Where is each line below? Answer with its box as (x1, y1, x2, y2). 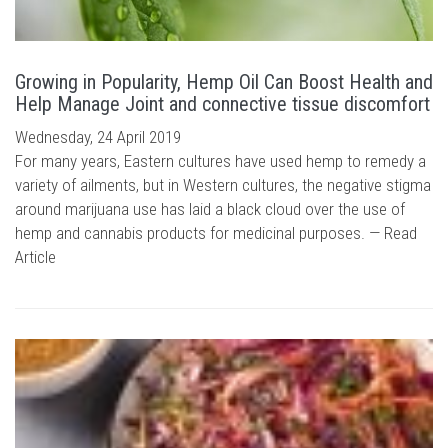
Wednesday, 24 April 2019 (15, 127, 181, 147)
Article (15, 247, 56, 267)
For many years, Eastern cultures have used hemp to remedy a (15, 151, 426, 171)
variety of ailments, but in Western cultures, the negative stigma (15, 175, 431, 195)
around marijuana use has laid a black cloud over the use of (15, 199, 405, 219)
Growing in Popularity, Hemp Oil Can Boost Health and (15, 70, 433, 94)
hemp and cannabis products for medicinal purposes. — (15, 223, 384, 243)
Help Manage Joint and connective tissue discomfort (15, 92, 430, 116)
